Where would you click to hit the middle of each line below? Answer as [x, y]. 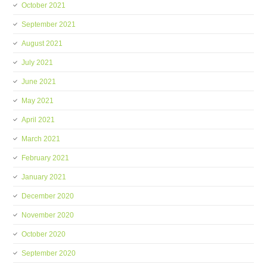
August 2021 [42, 44]
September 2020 [49, 253]
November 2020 [48, 215]
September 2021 [49, 24]
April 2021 [38, 120]
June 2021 [39, 82]
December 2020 [48, 196]
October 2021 [44, 5]
